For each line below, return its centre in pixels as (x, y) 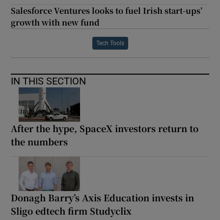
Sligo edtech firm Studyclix (71, 210)
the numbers (40, 141)
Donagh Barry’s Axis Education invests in (103, 197)
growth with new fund (55, 22)
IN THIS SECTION (49, 81)
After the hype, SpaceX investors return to (105, 128)
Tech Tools (110, 43)
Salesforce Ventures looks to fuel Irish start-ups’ (107, 10)
